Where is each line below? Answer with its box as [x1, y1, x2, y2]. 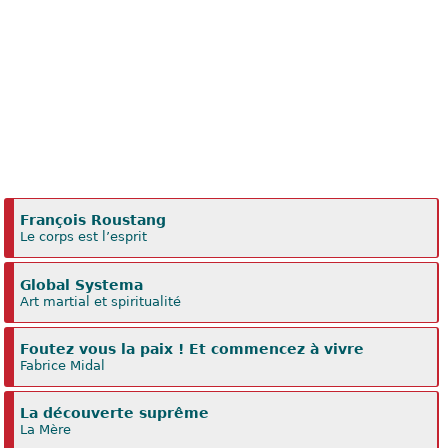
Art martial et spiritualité [20, 293, 182, 309]
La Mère [20, 422, 72, 438]
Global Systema [20, 276, 144, 293]
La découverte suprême [20, 405, 210, 422]
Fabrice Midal [20, 357, 106, 373]
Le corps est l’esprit [20, 229, 148, 245]
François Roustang [20, 212, 167, 229]
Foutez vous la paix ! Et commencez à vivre [20, 340, 365, 357]
